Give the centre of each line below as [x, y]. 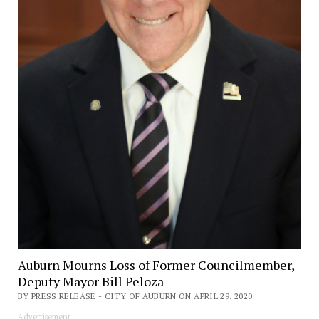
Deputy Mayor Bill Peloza [90, 282]
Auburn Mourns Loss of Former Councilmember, [156, 265]
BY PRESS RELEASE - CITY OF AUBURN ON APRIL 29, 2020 [135, 296]
